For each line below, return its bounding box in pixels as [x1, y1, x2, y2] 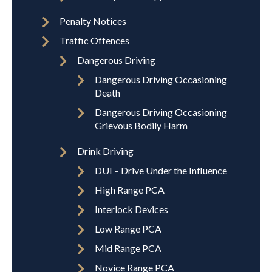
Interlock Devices [95, 203, 168, 215]
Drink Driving [77, 144, 134, 157]
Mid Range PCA [95, 242, 161, 254]
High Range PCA [95, 183, 165, 195]
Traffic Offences [59, 34, 129, 46]
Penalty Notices [59, 15, 126, 27]
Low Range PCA [95, 222, 161, 234]
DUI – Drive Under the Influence [95, 164, 227, 176]
